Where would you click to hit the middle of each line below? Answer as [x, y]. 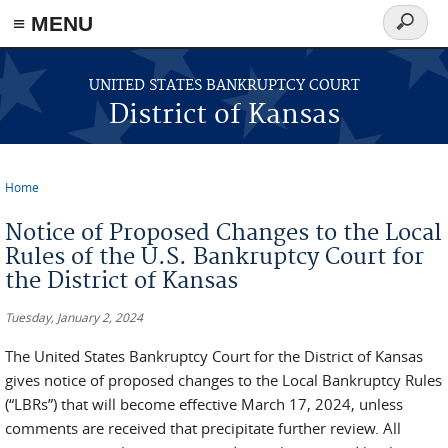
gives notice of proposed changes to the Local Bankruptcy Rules [223, 380]
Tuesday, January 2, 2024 [74, 317]
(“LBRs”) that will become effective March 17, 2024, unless [204, 404]
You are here [61, 202]
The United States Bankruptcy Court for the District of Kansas [214, 356]
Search [413, 33]
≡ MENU [53, 23]
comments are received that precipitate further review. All [203, 428]
